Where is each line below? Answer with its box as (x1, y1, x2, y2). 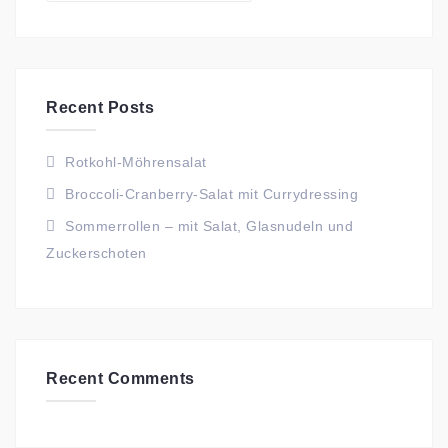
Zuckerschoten (46, 244, 147, 261)
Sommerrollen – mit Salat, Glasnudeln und (65, 217, 353, 234)
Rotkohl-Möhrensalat (65, 153, 207, 170)
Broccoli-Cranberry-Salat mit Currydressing (65, 185, 358, 202)
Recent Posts (46, 98, 154, 116)
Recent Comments (46, 369, 195, 387)
